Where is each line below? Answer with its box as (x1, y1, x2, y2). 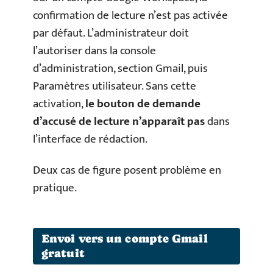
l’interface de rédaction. (33, 129, 147, 149)
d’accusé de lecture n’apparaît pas (33, 112, 205, 131)
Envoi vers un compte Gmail (41, 232, 208, 245)
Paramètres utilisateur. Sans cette (33, 76, 196, 96)
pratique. (33, 179, 77, 198)
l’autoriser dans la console (33, 41, 156, 60)
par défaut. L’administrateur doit (33, 23, 189, 43)
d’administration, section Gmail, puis (33, 58, 208, 78)
